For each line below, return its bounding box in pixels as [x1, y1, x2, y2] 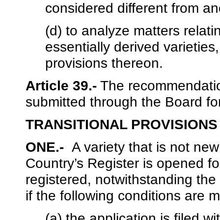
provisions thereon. [45, 55, 163, 71]
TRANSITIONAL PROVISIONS [26, 116, 218, 133]
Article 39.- [26, 78, 97, 94]
